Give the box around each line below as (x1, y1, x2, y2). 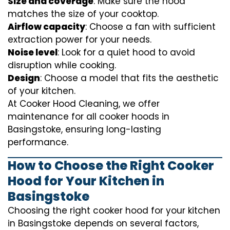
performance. (8, 136, 68, 149)
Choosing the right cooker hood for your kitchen (8, 204, 220, 217)
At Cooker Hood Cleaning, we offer (8, 98, 160, 110)
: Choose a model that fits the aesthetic (40, 72, 219, 85)
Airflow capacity (8, 21, 85, 33)
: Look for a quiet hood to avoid (57, 46, 195, 59)
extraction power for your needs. (8, 33, 151, 46)
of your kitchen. (8, 85, 75, 98)
